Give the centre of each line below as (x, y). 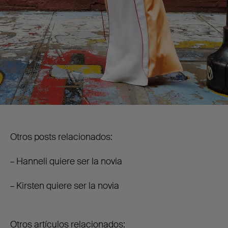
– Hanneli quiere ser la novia (66, 162)
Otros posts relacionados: (61, 137)
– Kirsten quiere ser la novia (65, 186)
